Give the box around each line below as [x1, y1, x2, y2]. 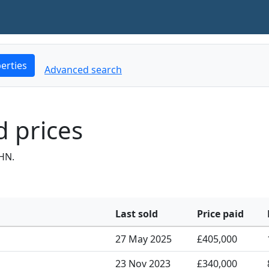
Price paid [197, 207, 244, 220]
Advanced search [44, 63, 122, 76]
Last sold [115, 207, 158, 220]
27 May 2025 [115, 232, 172, 246]
